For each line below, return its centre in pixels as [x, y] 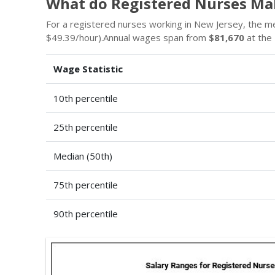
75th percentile [86, 185]
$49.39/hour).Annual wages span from [127, 37]
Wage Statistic [88, 69]
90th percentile [86, 214]
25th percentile [86, 127]
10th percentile [86, 98]
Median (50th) [83, 156]
